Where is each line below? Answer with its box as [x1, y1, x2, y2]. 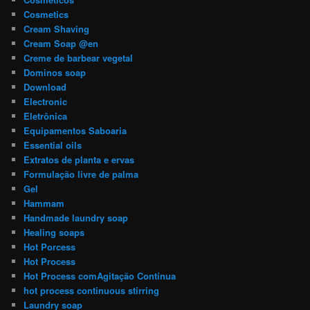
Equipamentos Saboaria [24, 123, 127, 137]
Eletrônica [24, 109, 68, 122]
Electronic [24, 94, 68, 108]
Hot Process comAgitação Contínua [24, 268, 176, 282]
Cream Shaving [24, 21, 90, 35]
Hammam [24, 196, 65, 210]
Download [24, 80, 67, 93]
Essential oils [24, 138, 82, 152]
